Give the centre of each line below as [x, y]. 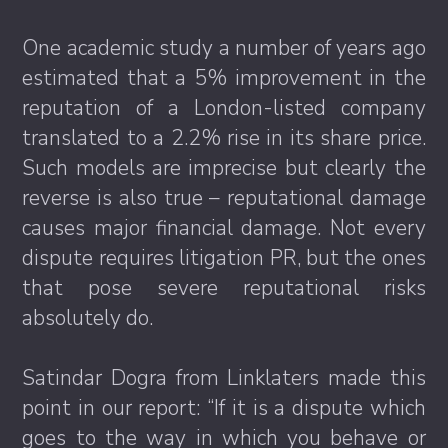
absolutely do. [88, 318]
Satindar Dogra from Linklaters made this [224, 378]
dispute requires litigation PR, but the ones [224, 258]
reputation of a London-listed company [224, 108]
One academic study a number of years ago [224, 48]
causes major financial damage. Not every [224, 228]
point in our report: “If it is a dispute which [224, 408]
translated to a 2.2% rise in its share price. [224, 138]
